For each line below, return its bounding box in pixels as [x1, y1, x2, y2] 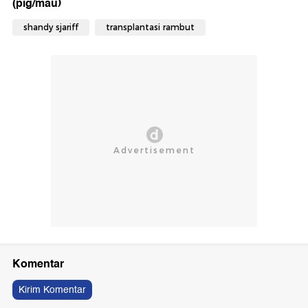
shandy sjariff [23, 21, 78, 32]
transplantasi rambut [106, 21, 195, 32]
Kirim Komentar [19, 281, 86, 298]
